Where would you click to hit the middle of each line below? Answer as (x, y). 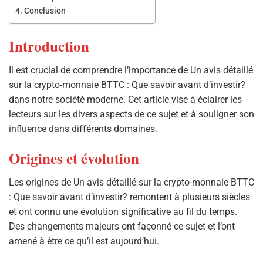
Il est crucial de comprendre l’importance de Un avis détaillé (131, 70)
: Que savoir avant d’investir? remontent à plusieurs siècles (129, 197)
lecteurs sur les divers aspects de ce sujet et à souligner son (131, 114)
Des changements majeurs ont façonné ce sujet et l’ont (122, 227)
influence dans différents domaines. (83, 129)
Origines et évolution (74, 158)
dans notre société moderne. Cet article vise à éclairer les (125, 100)
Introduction (49, 46)
